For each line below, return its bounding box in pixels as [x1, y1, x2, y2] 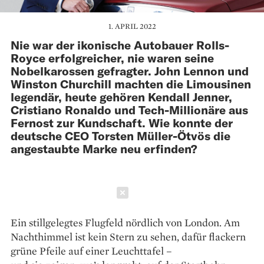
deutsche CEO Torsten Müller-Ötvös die [11, 128, 230, 143]
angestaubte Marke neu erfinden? [11, 141, 197, 156]
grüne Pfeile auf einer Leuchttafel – [11, 243, 172, 258]
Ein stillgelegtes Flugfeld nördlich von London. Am [11, 215, 240, 229]
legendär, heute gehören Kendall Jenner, [11, 89, 232, 104]
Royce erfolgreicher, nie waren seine [11, 50, 214, 65]
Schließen [143, 186, 190, 199]
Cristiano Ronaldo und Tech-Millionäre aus [11, 102, 248, 117]
